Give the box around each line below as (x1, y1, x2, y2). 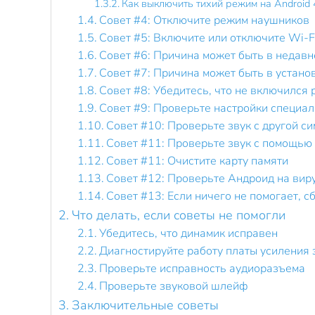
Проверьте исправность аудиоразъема (99, 261, 306, 276)
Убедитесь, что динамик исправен (99, 226, 278, 241)
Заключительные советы (71, 297, 219, 314)
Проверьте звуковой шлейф (99, 278, 249, 294)
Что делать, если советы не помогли (71, 207, 285, 224)
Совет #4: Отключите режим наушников (99, 13, 310, 28)
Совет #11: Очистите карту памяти (106, 153, 289, 169)
